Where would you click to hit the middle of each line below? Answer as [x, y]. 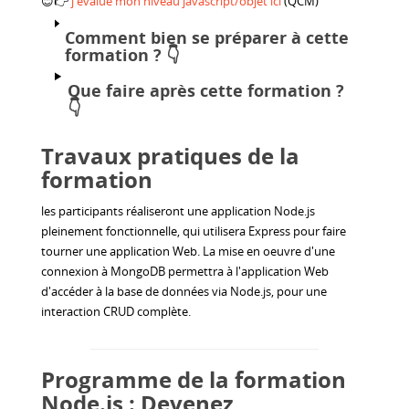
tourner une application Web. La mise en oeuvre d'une [188, 251]
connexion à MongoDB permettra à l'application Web [185, 271]
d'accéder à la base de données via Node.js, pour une [184, 291]
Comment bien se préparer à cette [207, 37]
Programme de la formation [194, 379]
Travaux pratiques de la [170, 155]
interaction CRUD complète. [116, 311]
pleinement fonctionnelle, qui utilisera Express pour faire [194, 231]
